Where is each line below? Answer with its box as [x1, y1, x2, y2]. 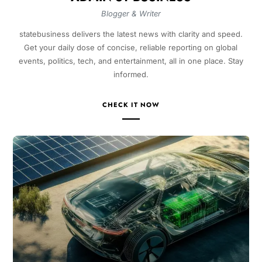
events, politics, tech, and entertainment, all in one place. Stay [18, 56, 243, 66]
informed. [113, 70, 149, 80]
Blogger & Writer [101, 9, 161, 19]
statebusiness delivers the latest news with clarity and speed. [19, 29, 243, 39]
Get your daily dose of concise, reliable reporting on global [24, 43, 238, 53]
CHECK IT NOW [102, 100, 160, 110]
